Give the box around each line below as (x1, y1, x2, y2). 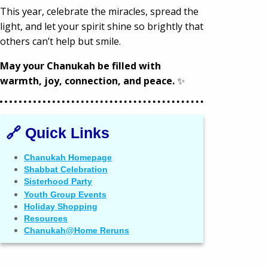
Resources (24, 213, 68, 223)
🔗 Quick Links (6, 124, 109, 141)
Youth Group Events (24, 189, 106, 199)
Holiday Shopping (24, 201, 98, 211)
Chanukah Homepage (24, 152, 112, 162)
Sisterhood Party (24, 176, 92, 186)
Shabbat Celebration (24, 164, 108, 174)
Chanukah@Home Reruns (24, 225, 129, 235)
